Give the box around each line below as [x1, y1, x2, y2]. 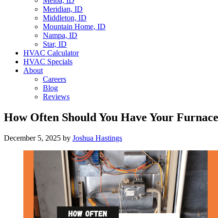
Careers [43, 75, 66, 83]
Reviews [43, 92, 70, 101]
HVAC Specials [23, 57, 73, 66]
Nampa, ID [43, 31, 77, 39]
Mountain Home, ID [43, 22, 106, 31]
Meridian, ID [43, 5, 83, 13]
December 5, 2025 [4, 133, 61, 142]
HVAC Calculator [23, 49, 79, 57]
